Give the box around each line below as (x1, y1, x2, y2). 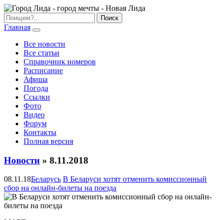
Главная (4, 23, 30, 31)
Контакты (24, 128, 56, 137)
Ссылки (24, 93, 50, 101)
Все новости (24, 40, 65, 48)
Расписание (24, 66, 63, 75)
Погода (24, 84, 48, 92)
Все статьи (24, 49, 59, 57)
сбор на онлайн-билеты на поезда (4, 184, 116, 192)
